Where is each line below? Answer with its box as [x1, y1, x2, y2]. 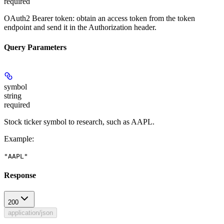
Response [4, 171, 36, 180]
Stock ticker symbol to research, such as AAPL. [4, 117, 154, 126]
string [4, 91, 21, 100]
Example [4, 134, 32, 143]
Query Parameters [4, 42, 66, 51]
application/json [8, 208, 53, 216]
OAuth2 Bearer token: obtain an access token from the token [4, 14, 195, 23]
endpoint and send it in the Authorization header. [4, 23, 156, 32]
